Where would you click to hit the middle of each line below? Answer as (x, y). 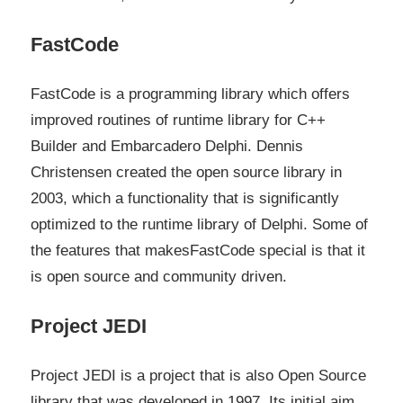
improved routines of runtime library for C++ (178, 121)
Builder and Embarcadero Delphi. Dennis (167, 147)
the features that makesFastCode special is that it (198, 251)
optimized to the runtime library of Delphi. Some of (199, 225)
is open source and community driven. (159, 277)
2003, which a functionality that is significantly (185, 199)
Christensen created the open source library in (186, 173)
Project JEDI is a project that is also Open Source (198, 376)
